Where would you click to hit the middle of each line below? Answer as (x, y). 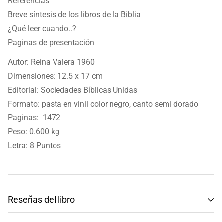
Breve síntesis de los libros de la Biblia (74, 15)
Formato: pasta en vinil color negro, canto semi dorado (103, 104)
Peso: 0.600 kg (34, 132)
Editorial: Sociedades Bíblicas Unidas (73, 90)
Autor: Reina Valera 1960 (51, 62)
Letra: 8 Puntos (35, 145)
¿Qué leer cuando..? (42, 28)
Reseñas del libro (41, 199)
